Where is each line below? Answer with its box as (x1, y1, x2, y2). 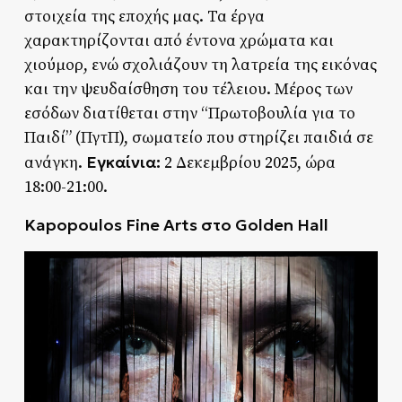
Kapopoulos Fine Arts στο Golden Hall (23, 214, 328, 235)
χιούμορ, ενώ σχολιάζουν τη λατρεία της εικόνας (23, 54, 377, 75)
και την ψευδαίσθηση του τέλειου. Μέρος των (23, 78, 353, 100)
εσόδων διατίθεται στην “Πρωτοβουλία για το (23, 102, 355, 124)
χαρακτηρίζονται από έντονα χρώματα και (23, 30, 334, 51)
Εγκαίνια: (85, 151, 161, 172)
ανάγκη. (23, 152, 86, 173)
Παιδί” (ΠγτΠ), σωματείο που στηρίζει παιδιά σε (23, 127, 373, 148)
